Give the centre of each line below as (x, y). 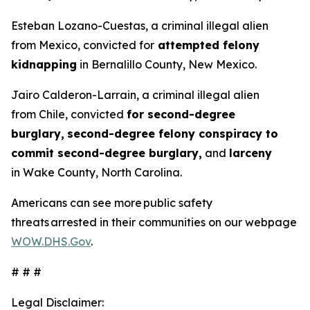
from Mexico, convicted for (83, 45)
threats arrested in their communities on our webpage (154, 222)
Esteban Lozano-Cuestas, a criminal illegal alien (140, 26)
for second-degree (181, 114)
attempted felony (207, 45)
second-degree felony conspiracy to (173, 134)
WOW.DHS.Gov (51, 241)
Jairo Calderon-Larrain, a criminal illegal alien (135, 95)
